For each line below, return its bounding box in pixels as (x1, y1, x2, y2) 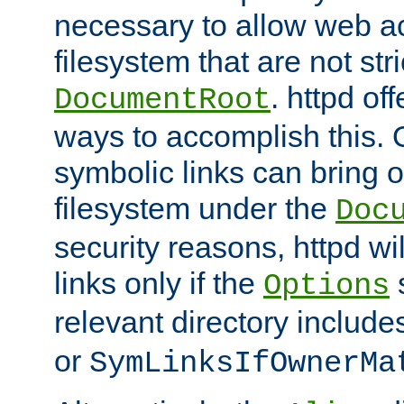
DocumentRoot (54, 83, 271, 118)
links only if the (54, 266, 263, 301)
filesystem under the (54, 191, 335, 226)
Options (263, 269, 390, 304)
